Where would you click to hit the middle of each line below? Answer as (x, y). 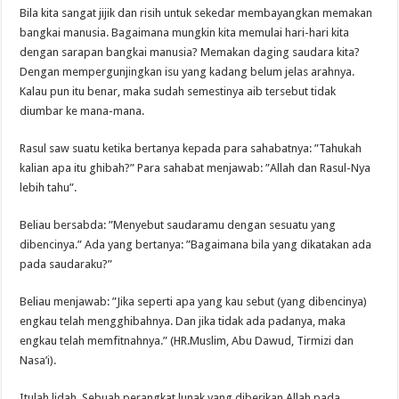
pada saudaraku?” (66, 264)
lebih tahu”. (49, 187)
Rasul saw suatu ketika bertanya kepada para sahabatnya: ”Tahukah (191, 148)
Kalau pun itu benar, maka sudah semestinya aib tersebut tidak (178, 91)
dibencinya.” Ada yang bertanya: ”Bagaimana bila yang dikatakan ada (196, 244)
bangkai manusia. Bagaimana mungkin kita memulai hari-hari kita (185, 32)
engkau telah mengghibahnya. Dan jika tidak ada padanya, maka (183, 321)
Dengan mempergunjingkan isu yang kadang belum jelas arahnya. (187, 71)
